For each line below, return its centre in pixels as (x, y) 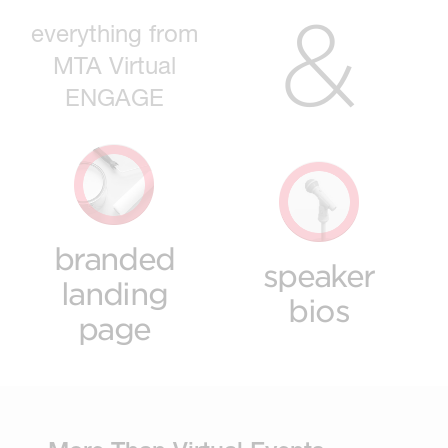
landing (114, 293)
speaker (318, 276)
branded (114, 258)
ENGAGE (114, 96)
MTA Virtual (114, 64)
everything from (114, 32)
